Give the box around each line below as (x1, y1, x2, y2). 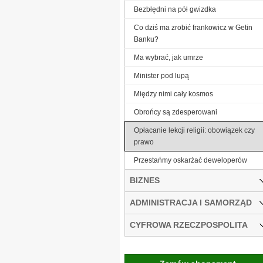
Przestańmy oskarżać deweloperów (134, 156, 247, 164)
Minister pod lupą (134, 71, 189, 80)
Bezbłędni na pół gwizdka (134, 5, 216, 14)
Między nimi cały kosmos (134, 89, 213, 98)
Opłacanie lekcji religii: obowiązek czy (134, 126, 255, 134)
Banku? (134, 35, 159, 43)
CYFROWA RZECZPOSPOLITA (130, 220, 248, 230)
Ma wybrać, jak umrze (134, 53, 203, 62)
